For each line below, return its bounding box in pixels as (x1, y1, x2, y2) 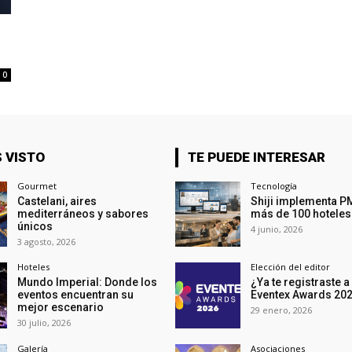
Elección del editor (250, 261, 330, 273)
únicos (16, 220, 53, 233)
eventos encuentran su (16, 288, 134, 302)
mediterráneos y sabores (16, 207, 148, 221)
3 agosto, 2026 (16, 236, 75, 248)
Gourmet (16, 180, 57, 192)
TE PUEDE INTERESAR (187, 149, 325, 166)
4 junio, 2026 (250, 223, 302, 236)
